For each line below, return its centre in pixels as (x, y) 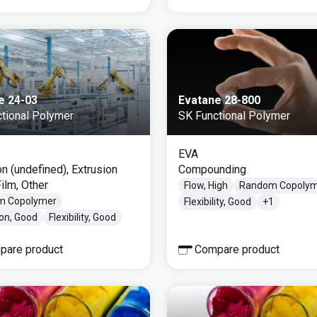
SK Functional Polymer (234, 116)
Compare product (237, 249)
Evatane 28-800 (219, 100)
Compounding (212, 169)
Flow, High (206, 185)
